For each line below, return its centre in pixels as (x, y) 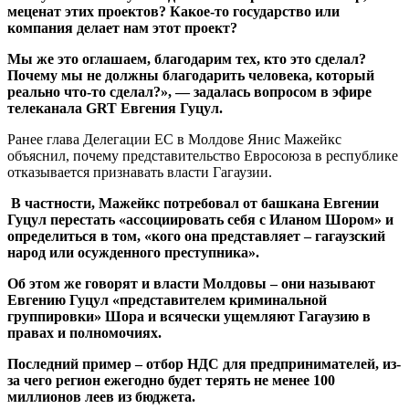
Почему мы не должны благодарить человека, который (191, 76)
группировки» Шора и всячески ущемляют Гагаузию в (189, 317)
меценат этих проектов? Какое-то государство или (173, 12)
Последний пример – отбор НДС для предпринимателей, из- (204, 364)
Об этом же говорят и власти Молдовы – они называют (191, 284)
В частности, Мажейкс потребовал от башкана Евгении (193, 204)
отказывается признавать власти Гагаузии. (140, 173)
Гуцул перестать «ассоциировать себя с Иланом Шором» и (200, 220)
